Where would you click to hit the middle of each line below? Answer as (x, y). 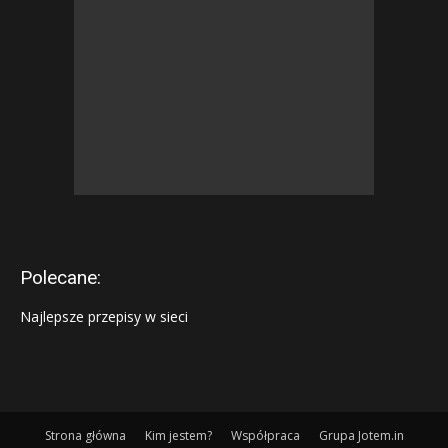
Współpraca (265, 435)
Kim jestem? (178, 435)
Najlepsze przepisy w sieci (104, 316)
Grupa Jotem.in (361, 435)
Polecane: (60, 277)
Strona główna (85, 435)
